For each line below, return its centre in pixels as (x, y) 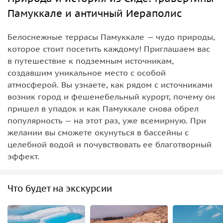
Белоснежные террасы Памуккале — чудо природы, (111, 37)
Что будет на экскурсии (60, 188)
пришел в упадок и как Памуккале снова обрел (103, 108)
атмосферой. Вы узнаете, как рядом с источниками (110, 84)
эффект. (23, 156)
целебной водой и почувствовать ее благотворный (110, 144)
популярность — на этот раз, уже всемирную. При (107, 120)
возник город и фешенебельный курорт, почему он (111, 96)
